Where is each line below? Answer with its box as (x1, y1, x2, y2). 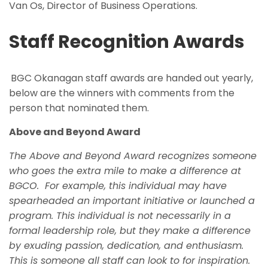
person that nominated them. (9, 101, 149, 115)
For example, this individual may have (45, 179, 227, 193)
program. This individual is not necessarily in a (9, 209, 231, 223)
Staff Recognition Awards (9, 29, 245, 55)
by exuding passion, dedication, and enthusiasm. (9, 239, 243, 253)
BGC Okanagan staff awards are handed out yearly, (11, 71, 253, 86)
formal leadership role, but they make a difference (9, 224, 251, 238)
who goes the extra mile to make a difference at (9, 164, 241, 178)
